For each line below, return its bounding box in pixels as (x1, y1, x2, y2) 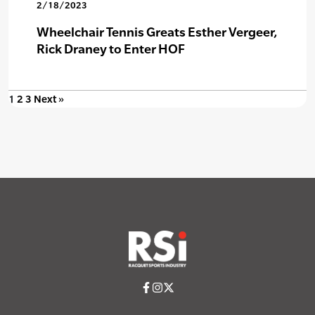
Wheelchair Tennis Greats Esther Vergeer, (37, 24, 277, 39)
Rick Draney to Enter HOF (37, 41, 185, 56)
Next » (34, 92, 64, 105)
